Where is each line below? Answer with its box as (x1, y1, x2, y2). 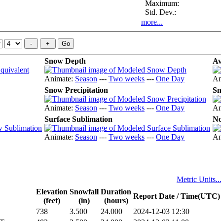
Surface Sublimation (44, 115, 112, 124)
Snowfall (70, 187, 99, 196)
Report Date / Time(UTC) (133, 191, 220, 200)
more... (141, 17, 163, 26)
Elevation (36, 187, 68, 196)
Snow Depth (44, 57, 86, 66)
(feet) (43, 196, 60, 205)
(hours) (104, 196, 128, 205)
